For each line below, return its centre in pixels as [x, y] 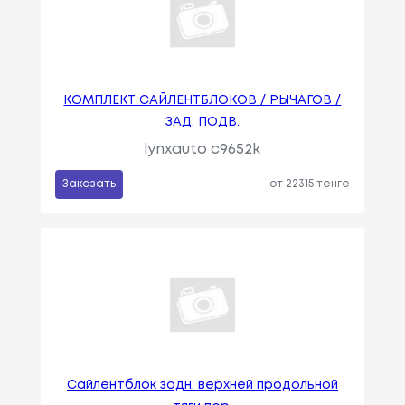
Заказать [89, 184]
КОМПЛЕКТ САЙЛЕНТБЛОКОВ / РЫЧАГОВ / [202, 100]
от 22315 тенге [310, 184]
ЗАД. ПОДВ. [202, 122]
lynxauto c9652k [202, 149]
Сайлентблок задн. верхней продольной [202, 385]
